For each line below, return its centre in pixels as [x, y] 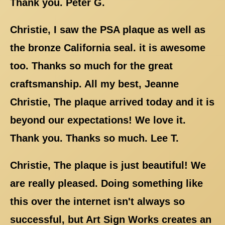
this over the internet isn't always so [97, 201]
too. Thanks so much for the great [91, 66]
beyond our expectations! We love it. [98, 120]
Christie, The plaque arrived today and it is [112, 102]
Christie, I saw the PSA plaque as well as [108, 29]
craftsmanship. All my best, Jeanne [94, 84]
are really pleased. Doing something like [106, 183]
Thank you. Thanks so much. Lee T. [94, 138]
